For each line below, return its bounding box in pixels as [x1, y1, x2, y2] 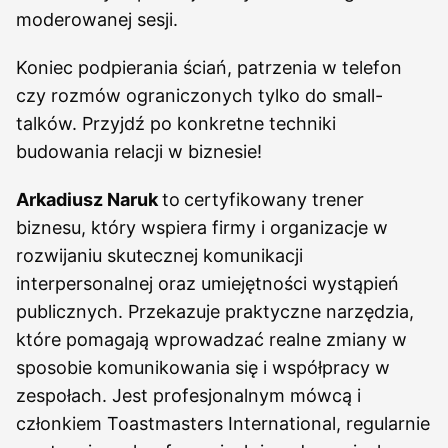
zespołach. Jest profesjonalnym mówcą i [16, 385, 361, 406]
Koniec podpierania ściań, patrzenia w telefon [16, 57, 402, 78]
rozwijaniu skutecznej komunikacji [16, 245, 303, 266]
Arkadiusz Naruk [16, 189, 162, 210]
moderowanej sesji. [16, 9, 178, 30]
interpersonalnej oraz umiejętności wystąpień [16, 273, 399, 294]
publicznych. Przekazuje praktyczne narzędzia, [16, 301, 414, 322]
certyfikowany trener [184, 189, 364, 210]
